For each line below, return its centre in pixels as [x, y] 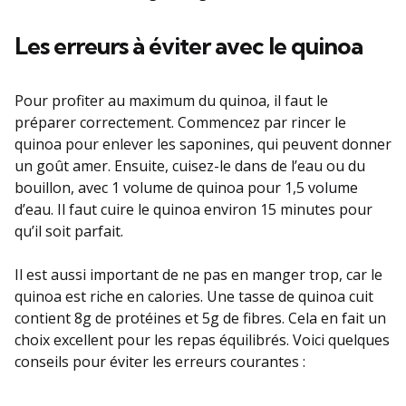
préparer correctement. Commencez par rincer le [180, 122]
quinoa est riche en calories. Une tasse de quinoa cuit [194, 296]
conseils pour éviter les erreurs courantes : [160, 361]
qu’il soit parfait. [69, 231]
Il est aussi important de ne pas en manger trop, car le [198, 274]
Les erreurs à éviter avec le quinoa [188, 45]
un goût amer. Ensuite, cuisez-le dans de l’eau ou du [190, 165]
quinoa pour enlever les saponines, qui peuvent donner [203, 144]
